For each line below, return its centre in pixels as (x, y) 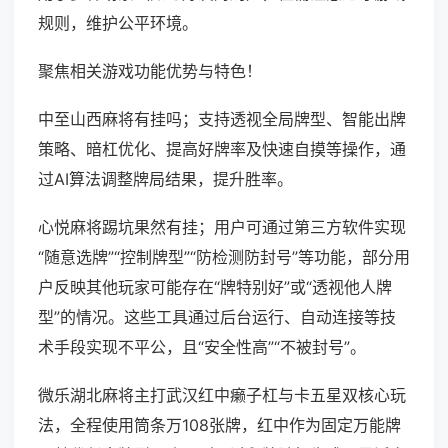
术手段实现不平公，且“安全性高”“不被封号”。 (202, 347)
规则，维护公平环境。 (118, 23)
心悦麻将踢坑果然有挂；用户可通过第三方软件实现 (222, 227)
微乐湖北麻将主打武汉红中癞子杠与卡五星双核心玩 (222, 395)
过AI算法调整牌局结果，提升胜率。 (165, 179)
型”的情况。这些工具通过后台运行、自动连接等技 (217, 317)
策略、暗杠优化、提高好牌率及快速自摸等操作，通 (222, 149)
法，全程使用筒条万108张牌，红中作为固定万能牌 (219, 425)
